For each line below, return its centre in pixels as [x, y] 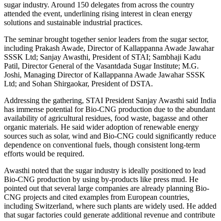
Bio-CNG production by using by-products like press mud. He [101, 179]
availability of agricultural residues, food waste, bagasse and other [106, 118]
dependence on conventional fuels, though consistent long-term [102, 145]
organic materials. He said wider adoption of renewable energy [101, 127]
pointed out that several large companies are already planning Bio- [107, 188]
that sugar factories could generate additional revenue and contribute [110, 215]
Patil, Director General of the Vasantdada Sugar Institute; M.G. [101, 66]
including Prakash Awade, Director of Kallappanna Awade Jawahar [109, 48]
